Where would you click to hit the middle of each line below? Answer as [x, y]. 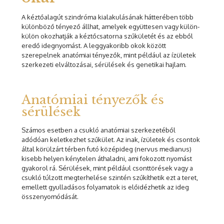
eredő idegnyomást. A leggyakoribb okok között [94, 46]
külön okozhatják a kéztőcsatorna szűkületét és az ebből [107, 36]
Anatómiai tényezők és [93, 100]
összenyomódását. [50, 197]
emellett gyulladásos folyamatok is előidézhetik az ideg [105, 187]
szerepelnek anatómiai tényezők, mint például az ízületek [109, 55]
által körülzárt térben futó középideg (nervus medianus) [106, 149]
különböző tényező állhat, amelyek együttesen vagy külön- [110, 27]
